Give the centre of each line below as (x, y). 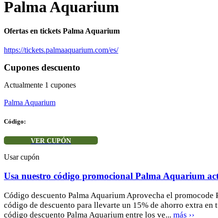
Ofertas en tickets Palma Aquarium (62, 31)
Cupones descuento (42, 67)
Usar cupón (22, 157)
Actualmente (24, 85)
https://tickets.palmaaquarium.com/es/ (61, 50)
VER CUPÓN (51, 141)
